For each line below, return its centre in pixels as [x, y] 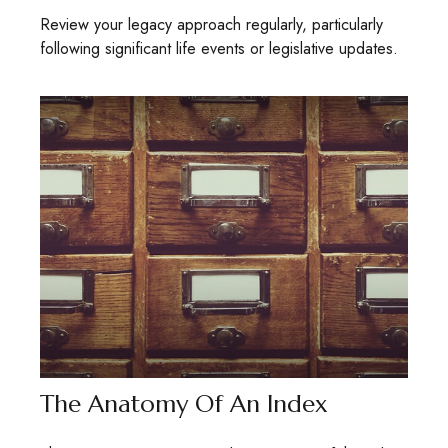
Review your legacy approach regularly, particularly [211, 24]
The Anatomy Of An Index [184, 403]
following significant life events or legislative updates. [219, 48]
